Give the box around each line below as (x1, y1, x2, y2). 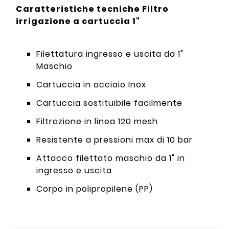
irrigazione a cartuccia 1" (16, 15, 140, 28)
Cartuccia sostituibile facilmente (36, 97, 182, 109)
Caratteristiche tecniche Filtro (16, 3, 169, 15)
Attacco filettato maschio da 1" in (36, 152, 185, 165)
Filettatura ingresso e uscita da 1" (36, 48, 184, 60)
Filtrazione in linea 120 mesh (36, 116, 158, 128)
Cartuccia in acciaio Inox (36, 79, 146, 91)
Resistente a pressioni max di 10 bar (36, 134, 193, 146)
